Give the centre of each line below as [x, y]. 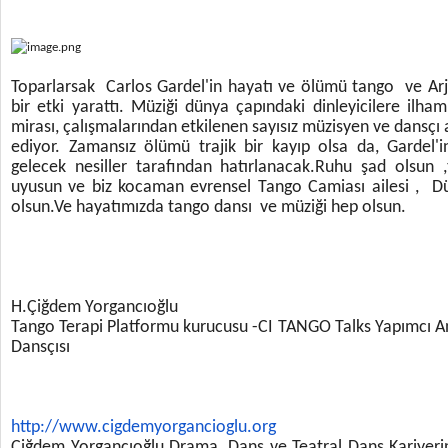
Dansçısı [40, 347]
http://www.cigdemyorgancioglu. [131, 427]
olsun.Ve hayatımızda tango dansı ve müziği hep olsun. [208, 207]
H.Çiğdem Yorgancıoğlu [96, 307]
